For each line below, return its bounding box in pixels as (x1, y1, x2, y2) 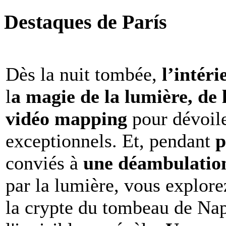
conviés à (6, 152, 78, 174)
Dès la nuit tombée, (6, 63, 157, 85)
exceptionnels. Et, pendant (6, 130, 215, 151)
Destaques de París (4, 11, 167, 34)
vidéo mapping (6, 107, 132, 129)
